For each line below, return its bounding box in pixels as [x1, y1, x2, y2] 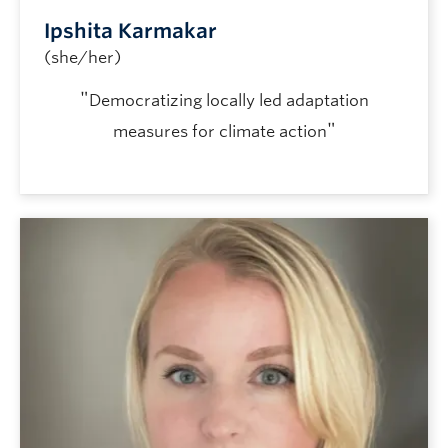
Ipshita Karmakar [44, 18, 217, 43]
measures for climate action [112, 121, 327, 141]
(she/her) [44, 47, 121, 67]
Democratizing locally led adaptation [88, 90, 369, 110]
